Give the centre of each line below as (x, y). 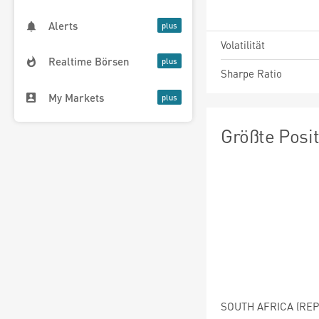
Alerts (63, 26)
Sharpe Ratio (251, 73)
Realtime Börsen (89, 62)
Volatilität (243, 45)
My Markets (76, 97)
